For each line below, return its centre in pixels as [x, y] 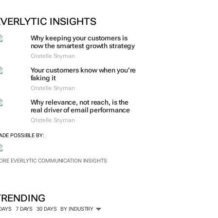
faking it [43, 83]
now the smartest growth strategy [83, 46]
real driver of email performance [80, 120]
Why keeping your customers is [79, 38]
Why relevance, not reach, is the [80, 112]
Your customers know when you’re [83, 75]
